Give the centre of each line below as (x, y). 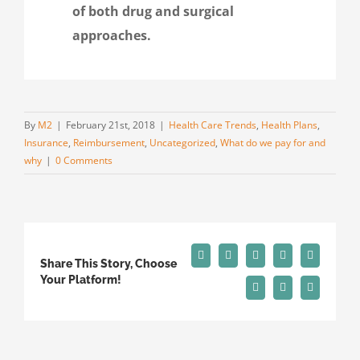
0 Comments (84, 160)
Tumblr (326, 260)
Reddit (269, 260)
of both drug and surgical (153, 11)
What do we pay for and (273, 142)
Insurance (46, 142)
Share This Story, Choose (108, 264)
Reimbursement (109, 142)
